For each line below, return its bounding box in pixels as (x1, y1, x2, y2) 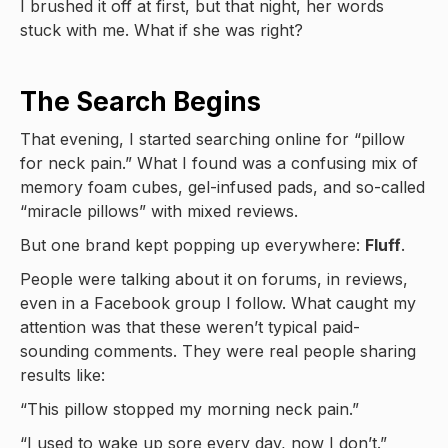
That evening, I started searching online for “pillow (20, 129, 405, 149)
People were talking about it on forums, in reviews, (20, 269, 408, 289)
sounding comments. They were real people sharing (20, 341, 416, 361)
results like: (20, 365, 105, 385)
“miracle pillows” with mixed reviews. (20, 201, 298, 221)
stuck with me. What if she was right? (20, 20, 303, 40)
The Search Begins (20, 86, 261, 117)
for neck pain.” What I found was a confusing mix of (20, 153, 418, 173)
